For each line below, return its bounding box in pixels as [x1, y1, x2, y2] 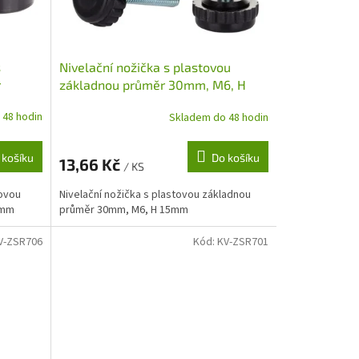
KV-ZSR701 [216, 234, 268, 251]
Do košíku [211, 151, 260, 165]
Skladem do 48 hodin [168, 109, 268, 126]
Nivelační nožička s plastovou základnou [58, 187, 251, 204]
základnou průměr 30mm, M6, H [58, 77, 246, 93]
